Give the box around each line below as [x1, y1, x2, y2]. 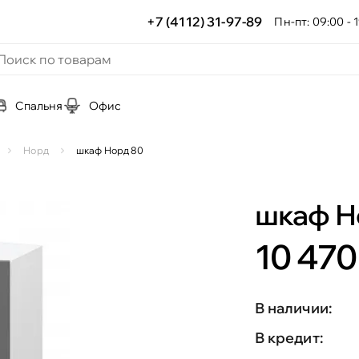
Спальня [15, 99, 63, 113]
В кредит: [254, 329, 323, 347]
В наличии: [254, 299, 333, 317]
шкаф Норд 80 [75, 144, 143, 156]
